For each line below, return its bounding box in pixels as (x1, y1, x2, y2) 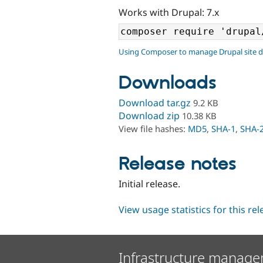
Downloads (119, 72, 217, 96)
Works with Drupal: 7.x (119, 5, 219, 19)
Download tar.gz (119, 96, 191, 110)
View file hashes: (119, 123, 188, 135)
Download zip (119, 109, 180, 123)
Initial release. (119, 177, 180, 190)
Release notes (119, 152, 237, 176)
